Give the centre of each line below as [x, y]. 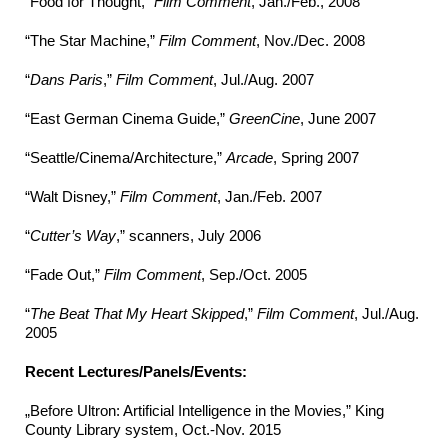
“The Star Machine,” [92, 41]
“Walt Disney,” [72, 197]
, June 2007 [338, 119]
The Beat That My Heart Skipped [137, 314]
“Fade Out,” [64, 275]
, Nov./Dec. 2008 [310, 41]
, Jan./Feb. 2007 [269, 197]
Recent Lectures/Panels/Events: [136, 372]
